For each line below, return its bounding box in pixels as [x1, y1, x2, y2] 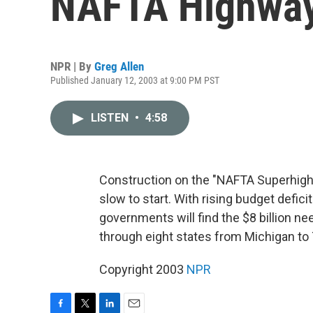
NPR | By [50, 59, 94, 73]
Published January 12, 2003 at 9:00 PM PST [50, 75, 219, 86]
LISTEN [91, 111, 131, 124]
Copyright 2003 [99, 262, 187, 277]
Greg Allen [94, 59, 144, 73]
